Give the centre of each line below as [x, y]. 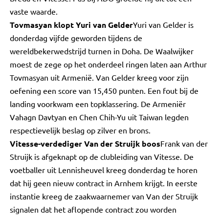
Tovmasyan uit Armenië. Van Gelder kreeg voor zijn [99, 77]
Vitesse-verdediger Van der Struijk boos [85, 143]
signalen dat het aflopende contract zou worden [93, 209]
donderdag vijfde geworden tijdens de [76, 38]
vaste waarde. [35, 11]
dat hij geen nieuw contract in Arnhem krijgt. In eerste [104, 183]
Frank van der [184, 143]
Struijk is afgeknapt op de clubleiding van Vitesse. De [102, 156]
